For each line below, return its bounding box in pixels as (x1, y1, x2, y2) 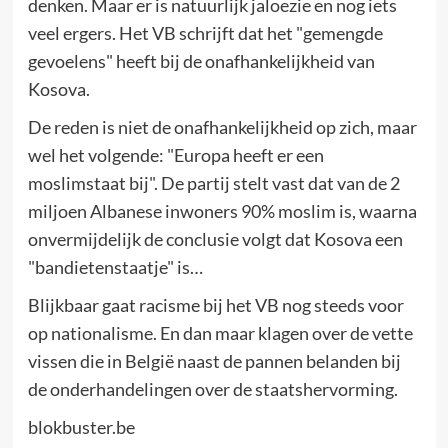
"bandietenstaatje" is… (27, 256, 203, 278)
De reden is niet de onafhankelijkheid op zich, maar (27, 116, 417, 138)
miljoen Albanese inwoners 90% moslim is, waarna (27, 200, 417, 222)
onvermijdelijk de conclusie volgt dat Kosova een (27, 228, 403, 250)
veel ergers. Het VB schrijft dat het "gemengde (27, 22, 383, 44)
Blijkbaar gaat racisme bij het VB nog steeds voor (27, 294, 404, 316)
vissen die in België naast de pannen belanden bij (27, 350, 401, 372)
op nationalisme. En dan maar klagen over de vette (27, 322, 413, 344)
